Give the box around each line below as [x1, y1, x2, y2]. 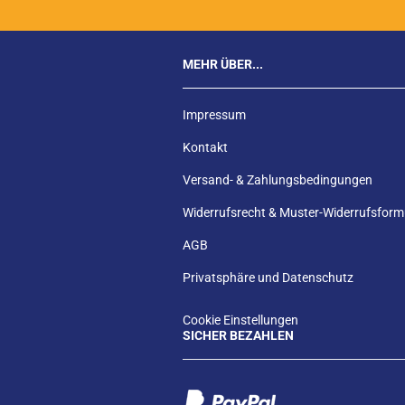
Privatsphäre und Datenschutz [183, 270, 353, 285]
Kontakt [183, 140, 228, 155]
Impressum [183, 108, 246, 122]
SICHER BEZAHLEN [183, 328, 294, 343]
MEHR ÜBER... [183, 57, 263, 71]
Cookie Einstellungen [183, 313, 298, 327]
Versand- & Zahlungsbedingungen [183, 173, 372, 187]
